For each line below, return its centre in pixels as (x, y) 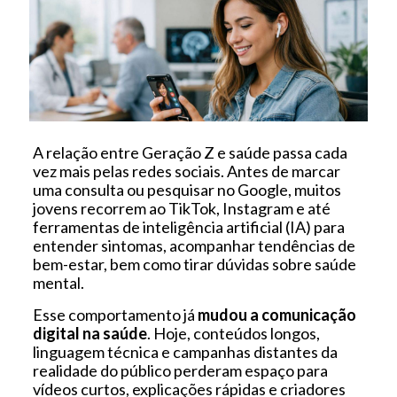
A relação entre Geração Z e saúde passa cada (190, 152)
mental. (58, 282)
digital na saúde (90, 333)
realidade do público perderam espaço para (180, 370)
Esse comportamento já (115, 314)
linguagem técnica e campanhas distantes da (185, 351)
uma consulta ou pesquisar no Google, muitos (187, 189)
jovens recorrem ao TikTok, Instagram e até (181, 208)
